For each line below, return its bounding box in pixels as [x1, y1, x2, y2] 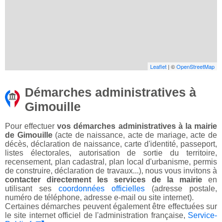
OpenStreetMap [176, 62, 215, 71]
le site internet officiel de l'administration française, [5, 211, 188, 220]
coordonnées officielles [58, 184, 145, 193]
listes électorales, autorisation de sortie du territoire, [5, 149, 217, 158]
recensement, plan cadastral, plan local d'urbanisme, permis [5, 158, 217, 166]
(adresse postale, [145, 184, 217, 193]
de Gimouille [5, 131, 53, 140]
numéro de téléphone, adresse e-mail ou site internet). [5, 193, 194, 202]
